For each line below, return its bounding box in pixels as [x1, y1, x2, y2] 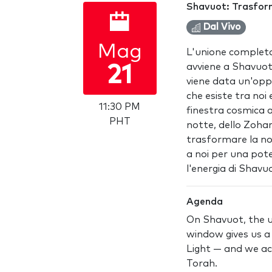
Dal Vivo [201, 22, 240, 32]
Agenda [186, 197, 223, 206]
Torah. [186, 259, 217, 268]
